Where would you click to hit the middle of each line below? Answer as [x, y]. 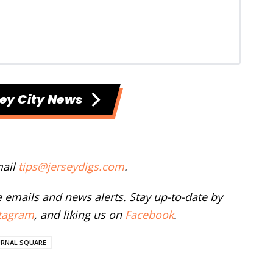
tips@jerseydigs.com [71, 167]
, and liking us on [80, 215]
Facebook [149, 215]
